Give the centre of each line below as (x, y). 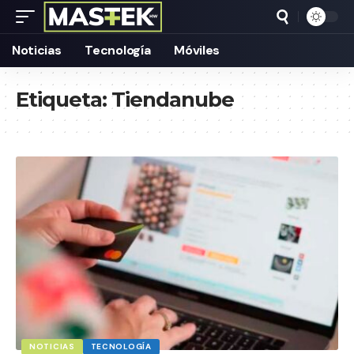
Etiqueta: (64, 100)
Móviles (197, 50)
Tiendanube (173, 100)
